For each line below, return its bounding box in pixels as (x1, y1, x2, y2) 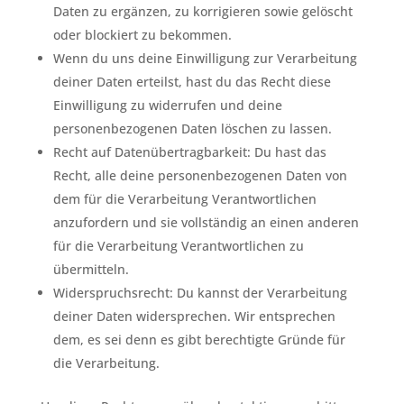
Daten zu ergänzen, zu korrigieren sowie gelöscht (52, 3, 353, 20)
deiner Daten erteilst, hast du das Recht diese (52, 73, 331, 90)
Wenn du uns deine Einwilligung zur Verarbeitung (52, 50, 357, 67)
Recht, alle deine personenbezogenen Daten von (52, 167, 347, 184)
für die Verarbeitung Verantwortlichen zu (52, 237, 304, 254)
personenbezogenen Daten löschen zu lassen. (52, 120, 332, 137)
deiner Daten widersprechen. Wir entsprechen (52, 308, 335, 325)
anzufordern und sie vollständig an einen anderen (52, 214, 359, 231)
